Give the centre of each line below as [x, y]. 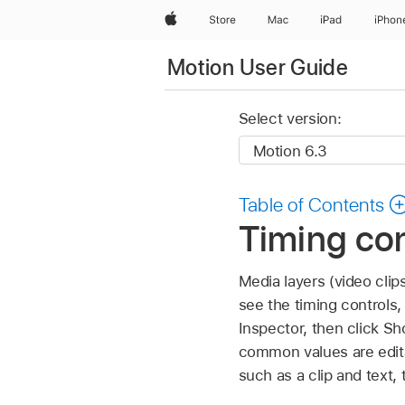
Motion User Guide [258, 67]
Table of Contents [311, 205]
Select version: [290, 119]
